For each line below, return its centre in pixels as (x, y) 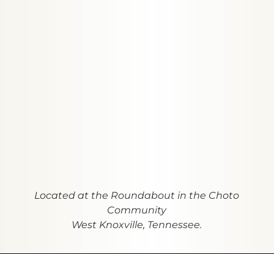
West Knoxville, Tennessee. (137, 225)
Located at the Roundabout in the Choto (137, 195)
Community (137, 210)
